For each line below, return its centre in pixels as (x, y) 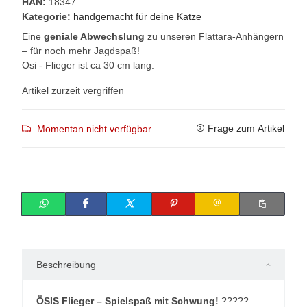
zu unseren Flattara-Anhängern (214, 36)
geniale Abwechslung (94, 36)
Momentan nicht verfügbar (94, 128)
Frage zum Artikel (246, 128)
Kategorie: (48, 16)
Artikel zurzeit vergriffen (73, 90)
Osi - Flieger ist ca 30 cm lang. (88, 65)
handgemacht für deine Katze (137, 16)
